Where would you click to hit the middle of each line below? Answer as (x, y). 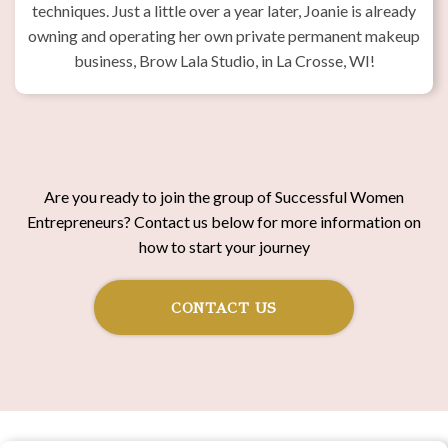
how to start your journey (224, 246)
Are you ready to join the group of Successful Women (224, 196)
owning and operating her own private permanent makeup (224, 35)
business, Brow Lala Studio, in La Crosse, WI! (224, 60)
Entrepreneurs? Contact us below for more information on (224, 221)
